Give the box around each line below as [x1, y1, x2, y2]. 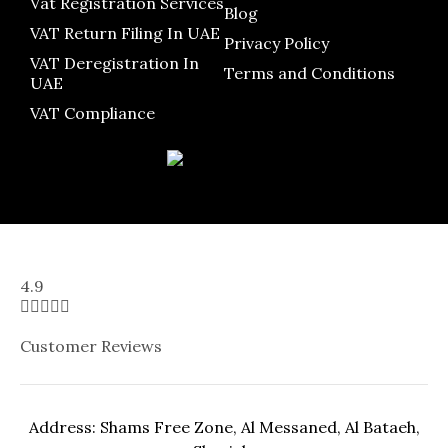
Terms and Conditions [224, 62, 395, 83]
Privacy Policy [224, 32, 333, 53]
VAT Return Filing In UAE [30, 22, 220, 43]
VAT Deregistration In [30, 52, 199, 73]
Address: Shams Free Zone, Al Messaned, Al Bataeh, [28, 416, 420, 437]
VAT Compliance [30, 102, 155, 123]
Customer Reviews [20, 335, 162, 356]
